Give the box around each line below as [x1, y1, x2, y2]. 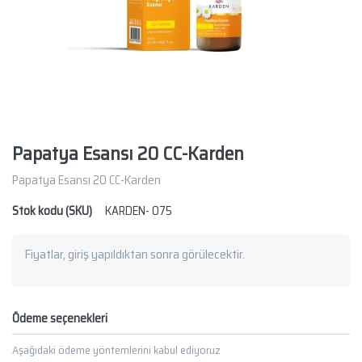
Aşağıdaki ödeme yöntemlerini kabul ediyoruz [12, 341, 221, 360]
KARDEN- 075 [105, 201, 172, 221]
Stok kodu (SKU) [12, 201, 92, 221]
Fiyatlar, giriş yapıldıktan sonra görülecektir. [24, 244, 245, 265]
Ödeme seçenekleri [12, 309, 107, 329]
